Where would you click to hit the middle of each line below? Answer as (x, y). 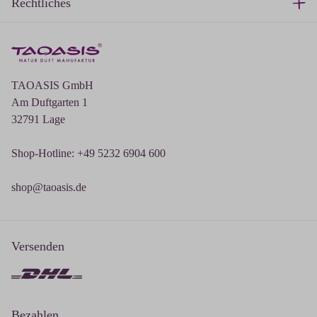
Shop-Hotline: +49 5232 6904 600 (88, 154)
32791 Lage (38, 120)
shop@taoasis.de (49, 188)
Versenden (38, 247)
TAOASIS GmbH (52, 86)
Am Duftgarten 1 (50, 103)
